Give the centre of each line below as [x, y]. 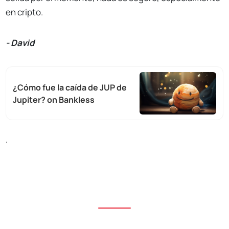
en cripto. [25, 12]
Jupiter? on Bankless [54, 99]
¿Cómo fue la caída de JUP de [70, 87]
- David [20, 43]
